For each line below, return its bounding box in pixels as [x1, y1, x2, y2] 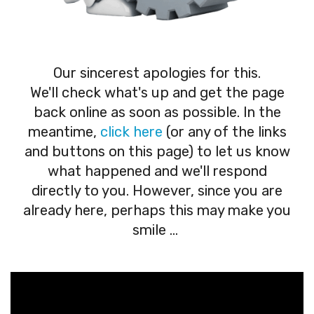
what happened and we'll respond [47, 162, 267, 179]
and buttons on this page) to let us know [24, 142, 290, 160]
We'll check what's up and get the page [29, 83, 285, 101]
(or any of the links [162, 123, 287, 140]
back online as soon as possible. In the [33, 103, 281, 121]
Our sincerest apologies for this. [53, 64, 261, 81]
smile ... [132, 221, 182, 238]
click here [100, 123, 163, 140]
